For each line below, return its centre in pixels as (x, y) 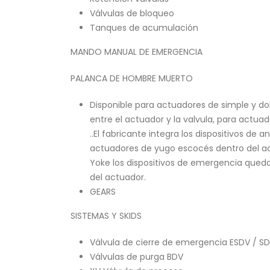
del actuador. (118, 177)
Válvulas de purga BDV (137, 257)
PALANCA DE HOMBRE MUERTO (132, 78)
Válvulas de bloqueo (132, 13)
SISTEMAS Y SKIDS (106, 216)
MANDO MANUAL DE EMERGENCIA (137, 52)
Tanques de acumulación (144, 28)
